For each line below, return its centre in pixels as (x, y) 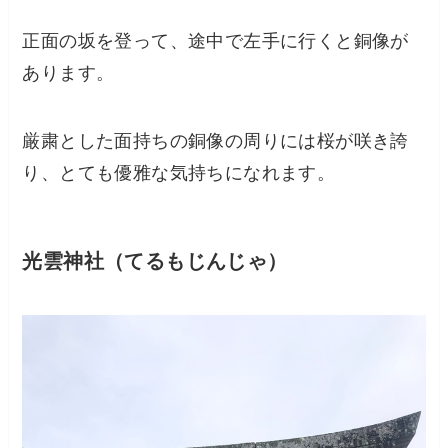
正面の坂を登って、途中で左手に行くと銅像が (215, 41)
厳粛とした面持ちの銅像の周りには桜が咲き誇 (215, 141)
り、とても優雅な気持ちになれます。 (179, 173)
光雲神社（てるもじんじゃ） (155, 261)
